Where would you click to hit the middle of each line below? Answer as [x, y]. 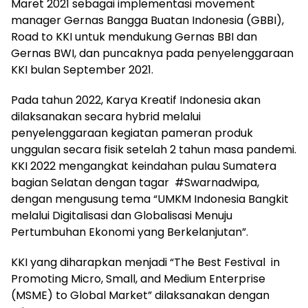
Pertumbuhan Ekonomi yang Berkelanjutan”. [130, 232]
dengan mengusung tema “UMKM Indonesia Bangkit [150, 199]
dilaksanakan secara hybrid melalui [106, 116]
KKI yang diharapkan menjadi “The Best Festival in [145, 262]
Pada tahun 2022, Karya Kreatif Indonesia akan [136, 100]
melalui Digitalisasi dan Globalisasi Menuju [122, 215]
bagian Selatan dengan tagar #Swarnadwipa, [135, 182]
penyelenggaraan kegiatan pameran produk [132, 133]
